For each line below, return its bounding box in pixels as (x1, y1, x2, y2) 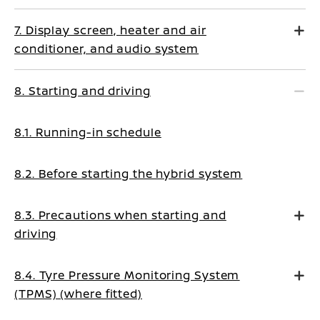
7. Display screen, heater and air (14, 22, 206, 38)
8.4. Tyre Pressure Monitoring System (14, 267, 240, 283)
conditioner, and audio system (14, 41, 199, 56)
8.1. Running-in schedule (14, 124, 161, 140)
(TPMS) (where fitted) (14, 286, 142, 301)
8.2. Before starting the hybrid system (14, 166, 243, 181)
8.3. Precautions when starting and (14, 207, 226, 223)
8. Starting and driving (14, 83, 151, 99)
